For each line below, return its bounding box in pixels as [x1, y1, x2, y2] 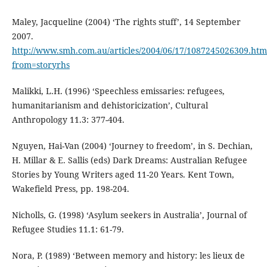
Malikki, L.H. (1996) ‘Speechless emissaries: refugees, [11, 85, 225, 97]
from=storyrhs [11, 59, 70, 71]
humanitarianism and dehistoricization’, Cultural [11, 100, 208, 111]
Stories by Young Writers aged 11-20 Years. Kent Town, [11, 169, 234, 181]
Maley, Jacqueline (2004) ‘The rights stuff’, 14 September [11, 16, 241, 28]
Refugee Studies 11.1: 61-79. [11, 223, 124, 235]
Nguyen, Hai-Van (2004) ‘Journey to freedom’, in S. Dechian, [11, 140, 253, 152]
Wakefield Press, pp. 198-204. [11, 183, 129, 195]
